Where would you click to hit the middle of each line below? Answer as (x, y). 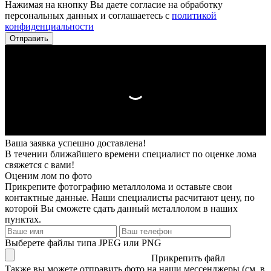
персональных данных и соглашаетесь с (88, 15)
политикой (194, 15)
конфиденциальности (49, 26)
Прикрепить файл (188, 258)
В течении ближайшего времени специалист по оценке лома (131, 154)
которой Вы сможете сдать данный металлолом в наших (121, 208)
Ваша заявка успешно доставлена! (75, 143)
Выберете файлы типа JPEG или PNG (83, 243)
